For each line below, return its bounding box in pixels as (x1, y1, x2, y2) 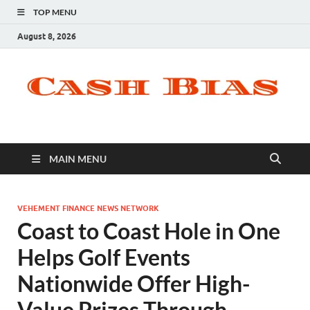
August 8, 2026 (17, 30, 76, 42)
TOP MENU (33, 7, 77, 17)
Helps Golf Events (17, 244, 190, 271)
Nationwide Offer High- (17, 270, 250, 298)
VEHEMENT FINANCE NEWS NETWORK (17, 203, 159, 214)
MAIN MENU (49, 153, 107, 165)
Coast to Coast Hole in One (17, 217, 280, 245)
